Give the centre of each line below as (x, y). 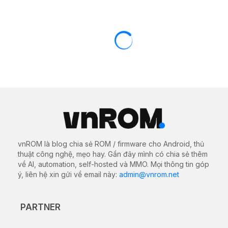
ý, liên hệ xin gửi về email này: (68, 174)
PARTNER (40, 207)
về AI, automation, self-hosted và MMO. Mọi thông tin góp (113, 164)
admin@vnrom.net (149, 174)
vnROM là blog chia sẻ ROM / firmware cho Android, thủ (111, 144)
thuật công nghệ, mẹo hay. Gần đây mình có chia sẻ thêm (113, 154)
